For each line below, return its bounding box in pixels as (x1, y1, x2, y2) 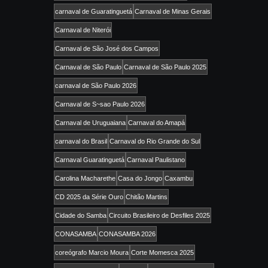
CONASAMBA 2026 (99, 230, 156, 237)
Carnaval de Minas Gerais (135, 7, 211, 15)
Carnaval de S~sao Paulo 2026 (55, 100, 145, 108)
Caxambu (165, 174, 193, 182)
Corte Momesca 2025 (131, 248, 194, 256)
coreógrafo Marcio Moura (55, 248, 129, 256)
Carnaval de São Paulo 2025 (124, 63, 206, 71)
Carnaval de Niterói (55, 26, 111, 33)
